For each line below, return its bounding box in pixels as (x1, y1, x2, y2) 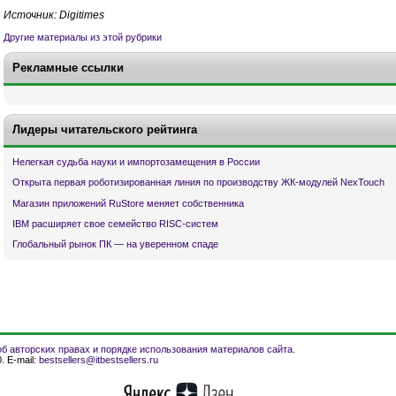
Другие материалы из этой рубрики (4, 31, 162, 42)
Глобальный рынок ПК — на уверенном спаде (12, 238, 218, 249)
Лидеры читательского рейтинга (12, 123, 197, 137)
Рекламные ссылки (12, 61, 124, 75)
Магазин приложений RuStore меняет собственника (12, 197, 244, 209)
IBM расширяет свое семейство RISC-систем (12, 217, 218, 229)
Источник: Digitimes (4, 8, 104, 21)
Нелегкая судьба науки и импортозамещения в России (12, 156, 260, 168)
